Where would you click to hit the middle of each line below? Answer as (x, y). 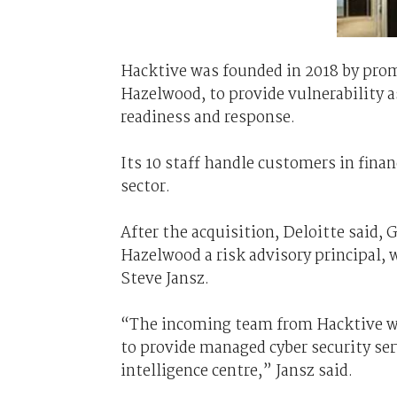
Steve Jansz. (164, 279)
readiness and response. (207, 117)
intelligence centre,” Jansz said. (236, 371)
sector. (145, 187)
